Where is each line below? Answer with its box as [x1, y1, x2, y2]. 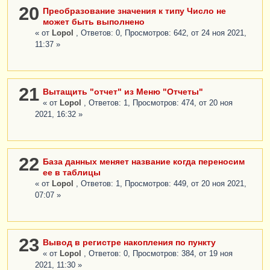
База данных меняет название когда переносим [43, 156, 245, 166]
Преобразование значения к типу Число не [43, 5, 226, 16]
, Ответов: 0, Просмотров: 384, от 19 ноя [84, 249, 233, 258]
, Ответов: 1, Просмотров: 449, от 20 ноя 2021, [76, 179, 246, 188]
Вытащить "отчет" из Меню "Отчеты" [43, 86, 203, 96]
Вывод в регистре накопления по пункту [43, 237, 216, 247]
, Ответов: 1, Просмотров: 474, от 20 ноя [84, 98, 233, 107]
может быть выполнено [43, 16, 145, 27]
